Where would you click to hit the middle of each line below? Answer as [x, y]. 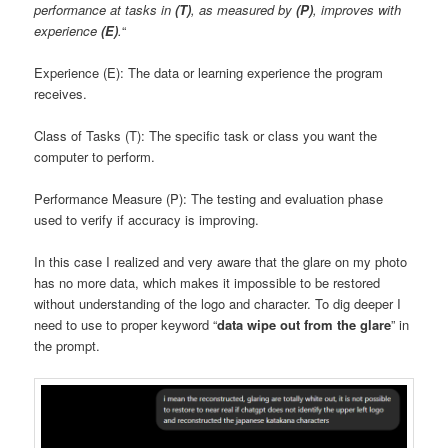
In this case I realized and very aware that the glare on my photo [221, 262]
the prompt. [67, 346]
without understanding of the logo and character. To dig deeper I [218, 304]
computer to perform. [95, 157]
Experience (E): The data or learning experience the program [209, 73]
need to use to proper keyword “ [126, 325]
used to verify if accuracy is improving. [147, 220]
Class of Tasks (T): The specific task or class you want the [206, 136]
